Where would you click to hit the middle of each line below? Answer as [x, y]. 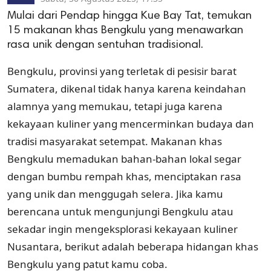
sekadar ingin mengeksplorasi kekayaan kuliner [122, 229]
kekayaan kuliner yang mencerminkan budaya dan [131, 123]
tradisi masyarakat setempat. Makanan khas [115, 141]
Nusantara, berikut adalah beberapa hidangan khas [133, 246]
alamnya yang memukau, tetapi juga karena [115, 106]
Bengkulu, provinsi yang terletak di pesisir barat [122, 71]
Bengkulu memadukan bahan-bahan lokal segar [124, 158]
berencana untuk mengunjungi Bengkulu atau [120, 211]
